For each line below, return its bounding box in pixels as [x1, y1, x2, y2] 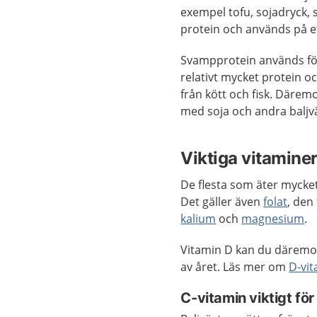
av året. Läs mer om [180, 259, 289, 275]
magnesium [241, 211, 305, 227]
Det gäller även [180, 194, 264, 210]
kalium [180, 211, 217, 227]
